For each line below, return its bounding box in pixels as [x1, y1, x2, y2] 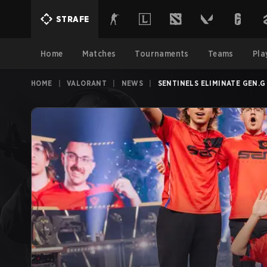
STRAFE [56, 14, 89, 24]
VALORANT [67, 79, 107, 88]
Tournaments [135, 49, 189, 58]
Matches [82, 49, 116, 58]
